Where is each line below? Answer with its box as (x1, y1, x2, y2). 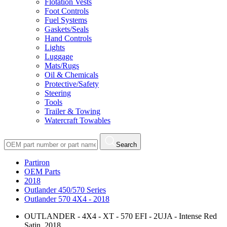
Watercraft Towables (45, 116, 110, 125)
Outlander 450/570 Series (24, 185, 106, 194)
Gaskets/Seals (45, 25, 89, 33)
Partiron (24, 158, 50, 167)
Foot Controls (45, 7, 89, 15)
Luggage (45, 52, 73, 61)
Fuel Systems (45, 16, 87, 24)
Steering (45, 89, 71, 97)
